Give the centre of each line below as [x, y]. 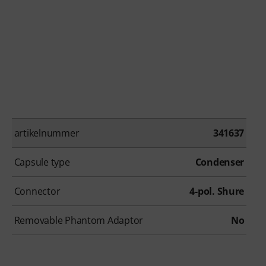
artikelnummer [47, 133]
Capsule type [42, 162]
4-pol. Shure [217, 191]
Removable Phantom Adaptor [79, 221]
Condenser [220, 162]
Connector [37, 191]
